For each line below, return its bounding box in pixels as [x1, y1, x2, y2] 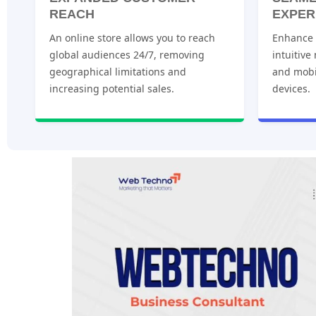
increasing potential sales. [49, 82, 174, 96]
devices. [272, 82, 310, 96]
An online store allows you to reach [49, 31, 215, 45]
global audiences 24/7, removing [49, 48, 205, 62]
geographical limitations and [49, 65, 186, 79]
